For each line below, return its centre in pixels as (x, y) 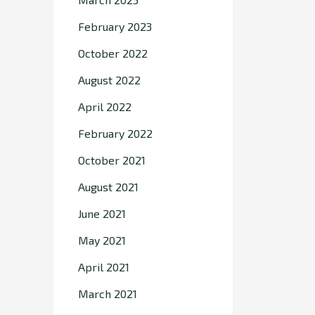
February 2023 (115, 26)
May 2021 (102, 240)
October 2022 (113, 53)
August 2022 (109, 80)
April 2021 (104, 267)
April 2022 (105, 107)
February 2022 (115, 133)
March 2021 (108, 294)
